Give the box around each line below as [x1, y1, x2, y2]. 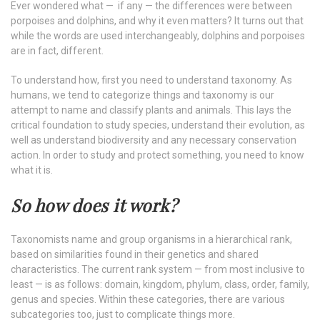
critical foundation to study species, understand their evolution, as [11, 119, 305, 131]
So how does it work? [11, 194, 177, 217]
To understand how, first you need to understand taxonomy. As [11, 74, 292, 86]
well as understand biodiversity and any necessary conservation [11, 134, 296, 146]
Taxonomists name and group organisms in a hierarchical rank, [11, 234, 292, 246]
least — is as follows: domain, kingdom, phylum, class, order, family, [11, 279, 309, 291]
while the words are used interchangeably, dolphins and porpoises [11, 30, 305, 42]
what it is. [11, 164, 53, 176]
